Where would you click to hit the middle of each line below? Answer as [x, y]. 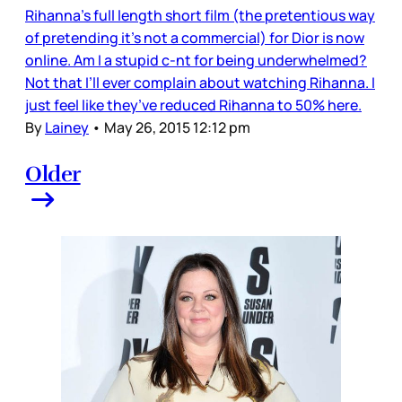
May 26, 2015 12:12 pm [177, 127]
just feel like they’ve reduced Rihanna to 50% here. [193, 105]
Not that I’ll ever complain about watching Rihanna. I [200, 82]
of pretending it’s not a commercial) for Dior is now [195, 37]
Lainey [67, 127]
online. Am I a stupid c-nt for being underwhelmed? [196, 60]
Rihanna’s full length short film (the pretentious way [200, 15]
